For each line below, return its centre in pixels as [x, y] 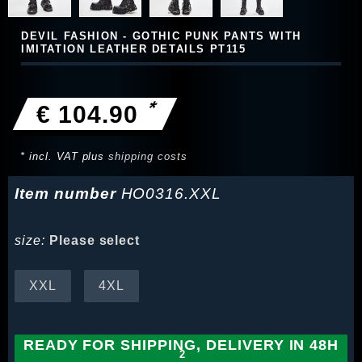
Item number [68, 194]
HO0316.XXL [171, 194]
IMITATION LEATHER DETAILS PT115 [134, 49]
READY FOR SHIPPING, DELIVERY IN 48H [181, 345]
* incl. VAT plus [65, 157]
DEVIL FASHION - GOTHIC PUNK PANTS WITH [161, 36]
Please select [95, 241]
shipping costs [148, 157]
